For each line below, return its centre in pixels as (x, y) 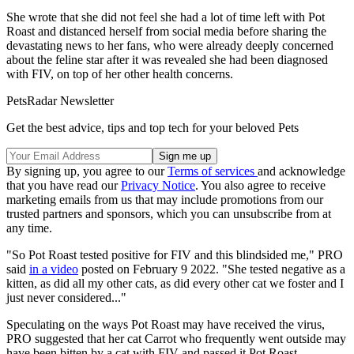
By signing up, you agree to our (87, 171)
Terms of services (213, 171)
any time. (29, 228)
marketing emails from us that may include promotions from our (165, 199)
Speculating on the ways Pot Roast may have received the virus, (166, 324)
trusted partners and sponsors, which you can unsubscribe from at (169, 213)
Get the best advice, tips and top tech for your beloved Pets (153, 127)
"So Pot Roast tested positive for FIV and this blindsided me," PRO (175, 254)
